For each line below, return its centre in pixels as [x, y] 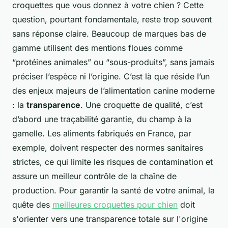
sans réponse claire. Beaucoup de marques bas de [109, 33]
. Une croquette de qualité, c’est [141, 105]
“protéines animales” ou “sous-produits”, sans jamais [113, 62]
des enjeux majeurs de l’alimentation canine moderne [113, 90]
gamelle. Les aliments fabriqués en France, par [102, 133]
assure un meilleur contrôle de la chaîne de [94, 176]
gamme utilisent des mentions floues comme [97, 48]
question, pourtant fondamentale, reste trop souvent [112, 19]
